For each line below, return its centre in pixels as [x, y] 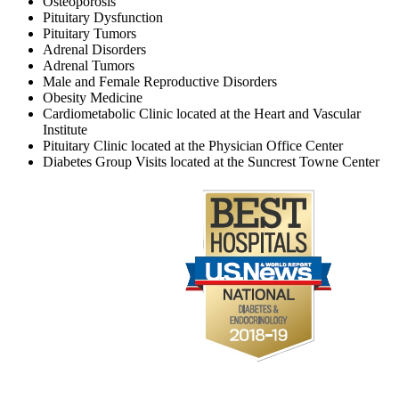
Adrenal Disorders [94, 50]
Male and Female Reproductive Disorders [160, 82]
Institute [65, 130]
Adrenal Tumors [89, 66]
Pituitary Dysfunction [103, 18]
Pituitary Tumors [90, 34]
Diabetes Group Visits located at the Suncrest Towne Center [211, 162]
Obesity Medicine [93, 98]
